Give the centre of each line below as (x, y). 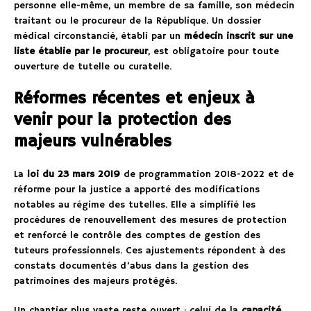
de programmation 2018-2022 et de (207, 175)
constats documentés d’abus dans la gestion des (131, 266)
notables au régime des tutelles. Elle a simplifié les (135, 205)
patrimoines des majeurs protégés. (95, 281)
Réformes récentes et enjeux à (134, 99)
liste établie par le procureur (81, 52)
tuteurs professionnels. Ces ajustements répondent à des (150, 251)
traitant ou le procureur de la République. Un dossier (137, 21)
